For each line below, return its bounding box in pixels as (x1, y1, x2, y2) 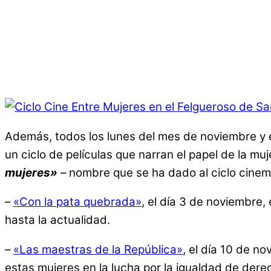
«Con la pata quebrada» (13, 195, 142, 209)
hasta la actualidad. (5, 213, 110, 227)
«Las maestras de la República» (13, 243, 183, 257)
